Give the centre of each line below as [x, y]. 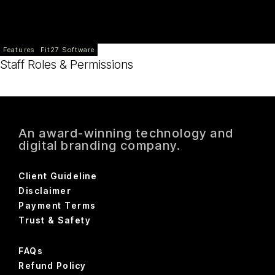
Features [19, 49]
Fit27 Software [68, 49]
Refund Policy [52, 265]
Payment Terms [57, 205]
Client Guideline [58, 176]
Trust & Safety [55, 220]
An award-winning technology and [126, 133]
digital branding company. [99, 145]
